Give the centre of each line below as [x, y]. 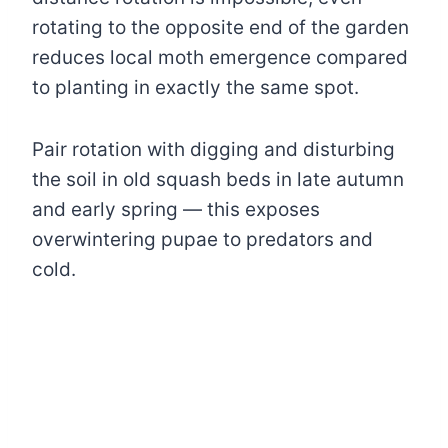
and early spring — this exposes [176, 209]
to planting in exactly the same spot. [198, 87]
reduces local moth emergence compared [220, 57]
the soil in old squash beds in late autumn [218, 179]
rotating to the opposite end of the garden [220, 27]
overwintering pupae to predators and [202, 239]
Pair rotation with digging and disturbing [213, 149]
